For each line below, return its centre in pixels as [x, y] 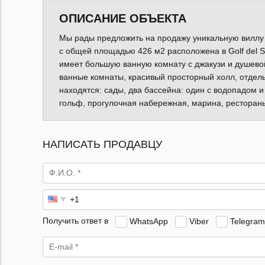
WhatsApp [149, 221]
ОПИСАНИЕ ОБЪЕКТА [122, 18]
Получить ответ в [75, 221]
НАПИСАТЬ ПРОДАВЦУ [102, 144]
